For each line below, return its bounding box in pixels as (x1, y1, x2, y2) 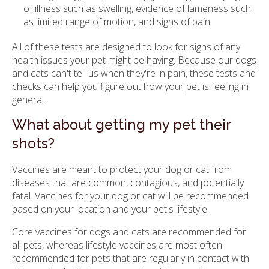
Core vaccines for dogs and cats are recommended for (12, 225, 246, 238)
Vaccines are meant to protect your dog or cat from (12, 162, 232, 176)
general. (12, 92, 46, 106)
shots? (12, 134, 55, 152)
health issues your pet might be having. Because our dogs (12, 53, 256, 67)
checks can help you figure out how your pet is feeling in (12, 79, 249, 93)
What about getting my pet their (12, 116, 231, 133)
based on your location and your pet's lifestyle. (12, 202, 209, 216)
